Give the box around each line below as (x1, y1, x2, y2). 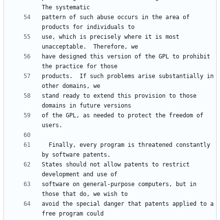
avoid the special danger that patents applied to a (42, 200, 214, 208)
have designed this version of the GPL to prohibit (42, 53, 210, 60)
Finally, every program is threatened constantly (42, 141, 49, 149)
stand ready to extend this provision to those (42, 92, 196, 100)
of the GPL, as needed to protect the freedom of (42, 112, 203, 119)
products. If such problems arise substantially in (42, 73, 214, 80)
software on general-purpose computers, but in (42, 181, 196, 188)
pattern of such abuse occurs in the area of (42, 14, 190, 21)
